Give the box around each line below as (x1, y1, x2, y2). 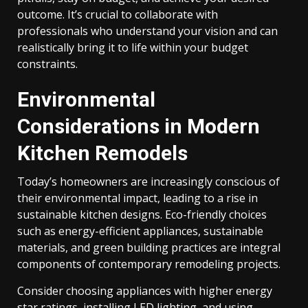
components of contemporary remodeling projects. (17, 256, 280, 272)
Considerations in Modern (17, 114, 260, 138)
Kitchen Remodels (17, 141, 188, 165)
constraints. (17, 56, 78, 71)
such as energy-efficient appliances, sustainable (17, 223, 263, 239)
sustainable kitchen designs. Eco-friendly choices (17, 207, 267, 222)
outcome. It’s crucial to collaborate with (17, 7, 218, 22)
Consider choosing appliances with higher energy (17, 283, 272, 298)
